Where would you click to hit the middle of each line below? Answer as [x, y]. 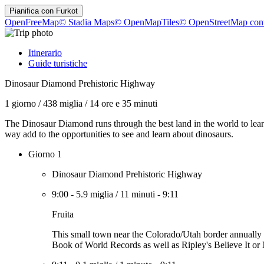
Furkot [67, 11]
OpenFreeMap [32, 22]
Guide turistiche [58, 63]
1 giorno [20, 103]
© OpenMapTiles [147, 22]
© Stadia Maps [87, 22]
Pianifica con [33, 11]
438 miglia [63, 103]
